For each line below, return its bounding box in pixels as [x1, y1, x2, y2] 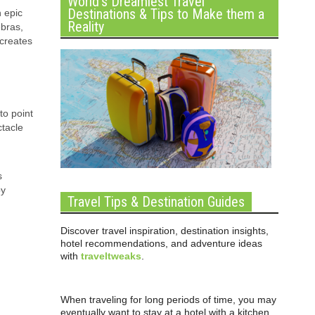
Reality [67, 18, 104, 35]
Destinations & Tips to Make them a [67, 6, 264, 22]
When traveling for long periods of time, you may [60, 294, 276, 305]
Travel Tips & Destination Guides [67, 193, 245, 210]
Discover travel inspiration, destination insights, [60, 225, 269, 236]
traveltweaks [81, 250, 141, 262]
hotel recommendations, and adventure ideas [60, 238, 262, 249]
